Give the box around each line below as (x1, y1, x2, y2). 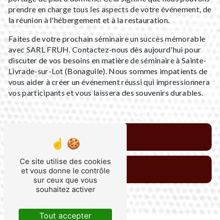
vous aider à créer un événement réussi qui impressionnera (8, 77, 210, 86)
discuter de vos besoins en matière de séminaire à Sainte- (8, 55, 207, 65)
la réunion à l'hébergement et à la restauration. (8, 15, 170, 25)
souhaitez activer (35, 185, 95, 194)
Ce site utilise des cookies (20, 157, 111, 166)
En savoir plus (40, 132, 88, 142)
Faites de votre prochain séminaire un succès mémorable (8, 33, 206, 43)
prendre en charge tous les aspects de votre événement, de (8, 4, 212, 14)
